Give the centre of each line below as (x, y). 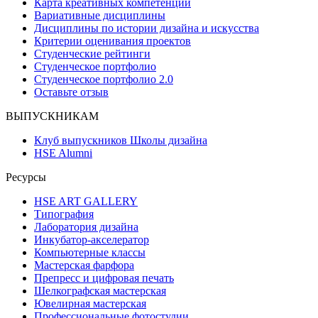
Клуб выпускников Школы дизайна (121, 141)
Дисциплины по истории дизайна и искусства (147, 28)
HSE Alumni (63, 153)
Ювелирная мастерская (90, 304)
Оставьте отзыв (71, 92)
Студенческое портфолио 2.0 (104, 79)
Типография (64, 214)
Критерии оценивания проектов (113, 41)
